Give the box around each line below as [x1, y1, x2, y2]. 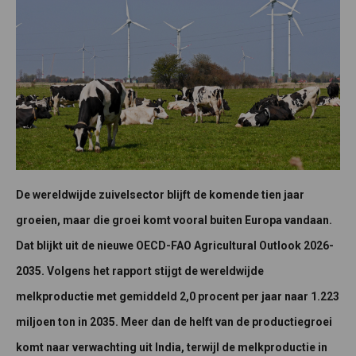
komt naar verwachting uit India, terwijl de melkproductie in [16, 340, 327, 354]
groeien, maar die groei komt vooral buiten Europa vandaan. [16, 213, 332, 226]
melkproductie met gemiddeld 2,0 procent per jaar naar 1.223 [16, 289, 339, 303]
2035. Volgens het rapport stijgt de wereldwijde [16, 264, 264, 277]
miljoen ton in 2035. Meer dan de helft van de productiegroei [16, 315, 332, 328]
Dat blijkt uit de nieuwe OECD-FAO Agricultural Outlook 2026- [16, 238, 334, 252]
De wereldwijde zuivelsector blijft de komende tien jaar [16, 188, 304, 201]
